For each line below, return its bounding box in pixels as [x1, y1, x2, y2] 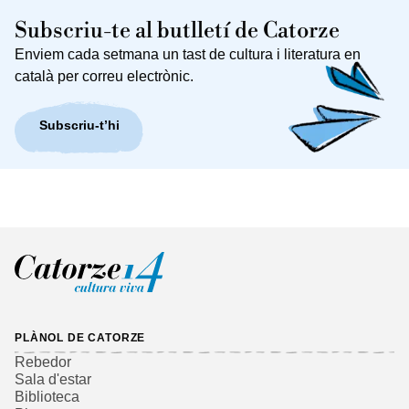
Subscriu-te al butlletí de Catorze [15, 16, 340, 45]
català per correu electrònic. [15, 68, 194, 84]
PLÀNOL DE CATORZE [15, 330, 146, 344]
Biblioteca [15, 388, 79, 404]
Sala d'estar [15, 371, 91, 387]
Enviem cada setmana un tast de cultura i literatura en [15, 46, 361, 62]
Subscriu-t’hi [38, 118, 120, 133]
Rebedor [15, 353, 71, 370]
